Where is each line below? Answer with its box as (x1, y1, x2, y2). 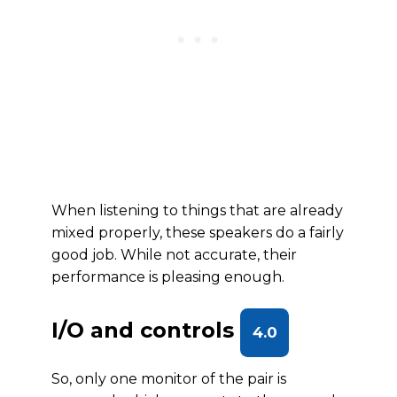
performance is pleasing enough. (51, 269, 284, 285)
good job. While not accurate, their (51, 246, 297, 263)
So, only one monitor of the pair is (51, 370, 286, 387)
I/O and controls (51, 317, 240, 343)
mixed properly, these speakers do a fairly (51, 224, 344, 241)
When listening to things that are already (51, 202, 343, 219)
